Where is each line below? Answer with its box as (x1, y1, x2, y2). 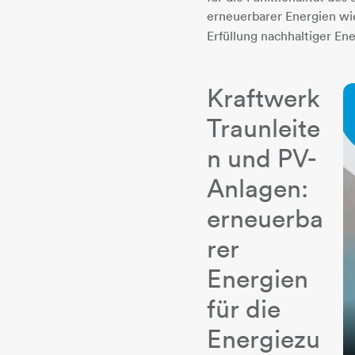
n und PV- (207, 142, 318, 174)
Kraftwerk (207, 82, 321, 113)
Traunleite (207, 112, 321, 143)
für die (207, 292, 281, 324)
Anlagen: (207, 172, 309, 204)
